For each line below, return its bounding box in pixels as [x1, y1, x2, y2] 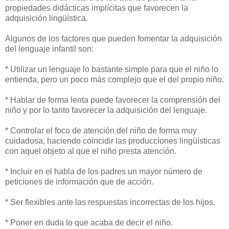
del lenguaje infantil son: [5, 44, 94, 54]
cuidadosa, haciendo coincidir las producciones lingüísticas [5, 136, 220, 146]
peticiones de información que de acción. [5, 177, 153, 187]
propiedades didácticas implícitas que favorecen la [5, 4, 188, 13]
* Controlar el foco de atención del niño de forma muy [5, 126, 197, 135]
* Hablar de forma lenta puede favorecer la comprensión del [5, 96, 220, 105]
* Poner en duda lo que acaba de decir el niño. [5, 218, 173, 227]
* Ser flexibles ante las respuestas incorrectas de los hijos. [5, 198, 215, 207]
